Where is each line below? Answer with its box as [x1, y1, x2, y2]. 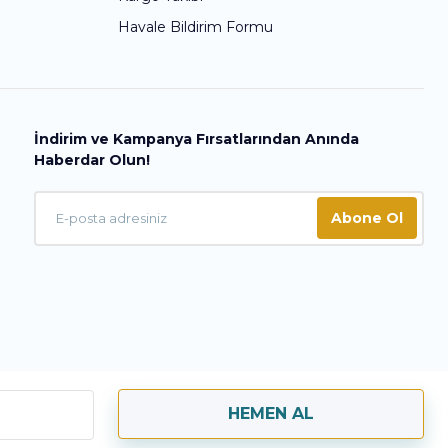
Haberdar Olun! [34, 150, 150, 169]
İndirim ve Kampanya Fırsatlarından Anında [34, 129, 359, 148]
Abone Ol [331, 209, 403, 227]
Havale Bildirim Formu [118, 17, 273, 36]
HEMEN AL [228, 404, 314, 423]
